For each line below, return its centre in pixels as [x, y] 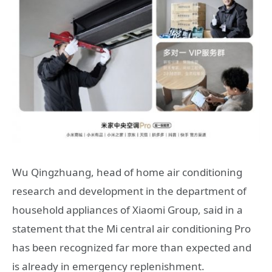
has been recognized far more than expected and [132, 247]
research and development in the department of [129, 191]
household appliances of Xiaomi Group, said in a [127, 209]
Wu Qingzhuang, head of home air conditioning [127, 172]
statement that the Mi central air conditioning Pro [131, 228]
